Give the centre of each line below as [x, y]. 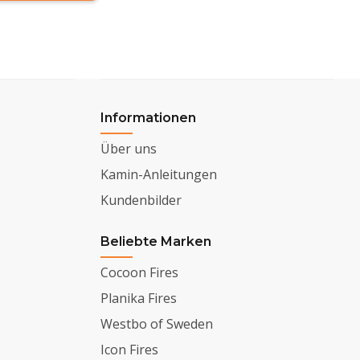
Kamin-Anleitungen [159, 174]
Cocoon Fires [140, 272]
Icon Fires [130, 349]
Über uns [129, 148]
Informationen [149, 117]
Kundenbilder [141, 200]
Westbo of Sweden [157, 323]
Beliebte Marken [156, 241]
